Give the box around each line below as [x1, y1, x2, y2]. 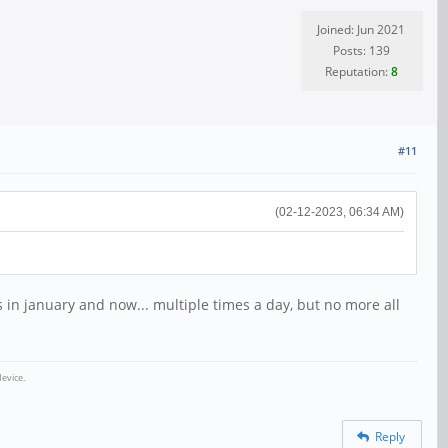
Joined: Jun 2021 [317, 21, 405, 38]
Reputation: [324, 63, 391, 80]
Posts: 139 [332, 42, 390, 59]
